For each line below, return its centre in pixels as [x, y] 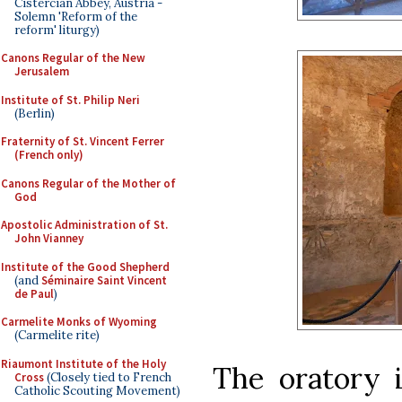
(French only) [49, 155]
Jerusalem [42, 71]
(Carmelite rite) [57, 335]
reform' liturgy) [57, 30]
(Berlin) [35, 113]
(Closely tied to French [108, 377]
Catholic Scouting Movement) [97, 390]
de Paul [34, 293]
